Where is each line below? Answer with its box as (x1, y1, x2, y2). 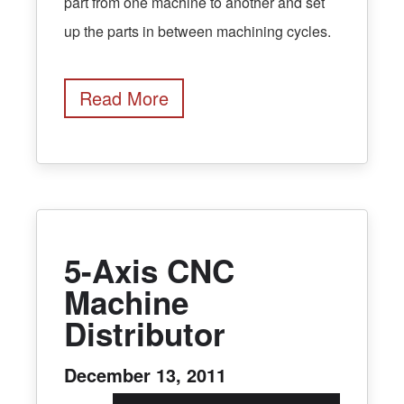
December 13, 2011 (64, 361, 226, 388)
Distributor (64, 311, 225, 357)
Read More (79, 85, 169, 112)
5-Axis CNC (64, 248, 234, 294)
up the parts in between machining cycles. (64, 21, 331, 42)
